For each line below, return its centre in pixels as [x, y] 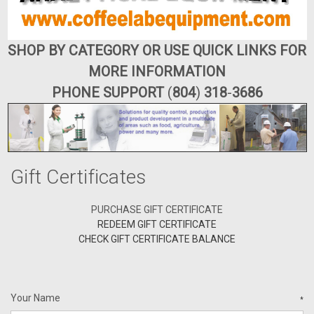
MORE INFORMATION [157, 72]
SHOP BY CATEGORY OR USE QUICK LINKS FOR [157, 51]
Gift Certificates [78, 177]
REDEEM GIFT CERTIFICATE [157, 224]
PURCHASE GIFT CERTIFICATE [157, 209]
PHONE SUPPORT [109, 93]
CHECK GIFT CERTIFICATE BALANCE [157, 239]
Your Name [35, 298]
